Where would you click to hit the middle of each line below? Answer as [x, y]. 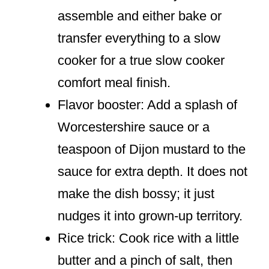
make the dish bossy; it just [136, 194]
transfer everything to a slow [139, 38]
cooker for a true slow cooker [141, 61]
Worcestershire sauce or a [134, 127]
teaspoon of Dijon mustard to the [152, 150]
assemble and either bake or [140, 16]
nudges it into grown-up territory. [150, 216]
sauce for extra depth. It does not [153, 172]
